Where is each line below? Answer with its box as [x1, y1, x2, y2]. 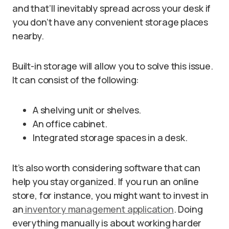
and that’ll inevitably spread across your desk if [12, 2, 211, 14]
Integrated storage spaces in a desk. [33, 131, 188, 144]
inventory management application [23, 203, 174, 215]
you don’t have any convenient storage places [12, 16, 209, 28]
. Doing [173, 203, 203, 215]
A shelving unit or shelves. [33, 104, 142, 116]
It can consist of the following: [12, 74, 140, 86]
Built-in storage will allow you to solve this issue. [12, 60, 213, 72]
